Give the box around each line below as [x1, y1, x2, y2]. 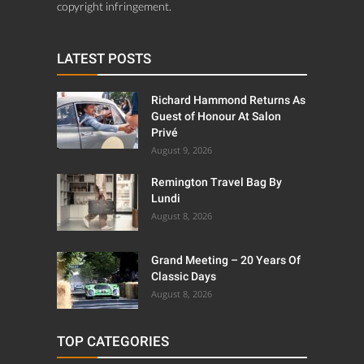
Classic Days [151, 269, 216, 283]
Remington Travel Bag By [151, 175, 282, 188]
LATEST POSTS [57, 50, 151, 67]
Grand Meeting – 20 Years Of [151, 253, 301, 266]
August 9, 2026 [151, 143, 212, 156]
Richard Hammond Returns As [151, 93, 305, 106]
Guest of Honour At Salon [151, 109, 281, 123]
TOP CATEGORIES [57, 332, 169, 349]
